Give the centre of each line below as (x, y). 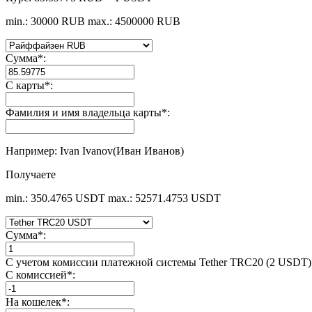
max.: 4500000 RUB (134, 21)
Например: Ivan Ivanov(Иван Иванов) (95, 150)
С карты (25, 85)
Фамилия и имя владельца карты (84, 112)
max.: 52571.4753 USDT (164, 198)
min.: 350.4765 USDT (55, 198)
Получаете (31, 174)
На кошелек (33, 302)
